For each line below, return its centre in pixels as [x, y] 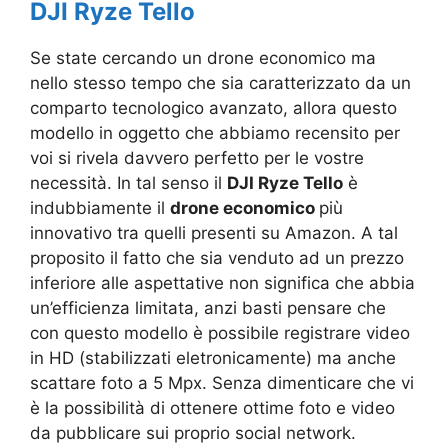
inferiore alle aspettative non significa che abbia [222, 283]
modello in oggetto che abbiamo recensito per [215, 133]
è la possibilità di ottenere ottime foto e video [212, 408]
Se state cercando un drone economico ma [203, 58]
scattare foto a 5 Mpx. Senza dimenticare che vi [222, 383]
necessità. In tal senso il [128, 183]
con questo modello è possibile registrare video [220, 333]
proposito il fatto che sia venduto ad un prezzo [217, 258]
